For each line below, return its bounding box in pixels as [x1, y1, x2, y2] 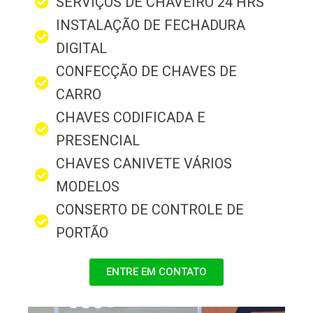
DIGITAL [56, 39, 107, 57]
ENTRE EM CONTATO [106, 265, 207, 278]
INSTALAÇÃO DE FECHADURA [56, 16, 245, 34]
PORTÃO [56, 224, 108, 241]
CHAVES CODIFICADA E [56, 108, 205, 126]
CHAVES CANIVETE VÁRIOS [56, 154, 232, 172]
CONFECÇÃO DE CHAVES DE [56, 62, 237, 80]
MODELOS [56, 177, 119, 195]
